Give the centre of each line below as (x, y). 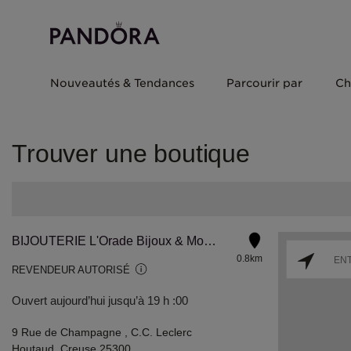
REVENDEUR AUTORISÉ (71, 270)
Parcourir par (265, 83)
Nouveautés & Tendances (122, 83)
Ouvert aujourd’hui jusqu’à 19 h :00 (100, 300)
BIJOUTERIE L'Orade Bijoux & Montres (210, 241)
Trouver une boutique (131, 154)
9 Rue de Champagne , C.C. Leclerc (102, 332)
